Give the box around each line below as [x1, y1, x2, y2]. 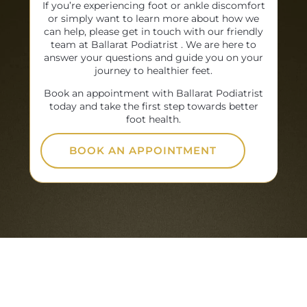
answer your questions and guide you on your [44, 52, 264, 64]
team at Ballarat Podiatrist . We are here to [51, 39, 257, 51]
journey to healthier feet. [95, 65, 213, 77]
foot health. [126, 113, 182, 125]
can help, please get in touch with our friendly [44, 26, 264, 38]
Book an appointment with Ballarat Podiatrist [44, 87, 264, 99]
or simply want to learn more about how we [48, 13, 260, 25]
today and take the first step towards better [49, 100, 258, 112]
